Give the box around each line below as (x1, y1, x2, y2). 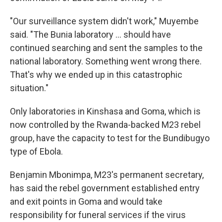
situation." (10, 83, 49, 93)
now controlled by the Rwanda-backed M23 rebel (10, 119, 201, 130)
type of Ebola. (10, 146, 63, 157)
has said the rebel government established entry (10, 183, 200, 193)
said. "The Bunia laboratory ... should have (10, 29, 171, 40)
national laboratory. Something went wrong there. (10, 56, 202, 66)
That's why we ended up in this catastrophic (10, 69, 182, 80)
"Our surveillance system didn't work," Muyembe (10, 16, 199, 26)
